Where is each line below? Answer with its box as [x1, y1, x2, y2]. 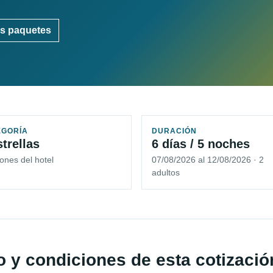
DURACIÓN [152, 127, 197, 136]
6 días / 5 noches [152, 137, 250, 151]
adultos [152, 168, 180, 178]
